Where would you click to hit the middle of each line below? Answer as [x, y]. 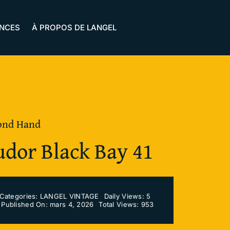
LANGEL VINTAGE [69, 196]
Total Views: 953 [126, 205]
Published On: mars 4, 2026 [47, 205]
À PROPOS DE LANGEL [74, 28]
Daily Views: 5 [127, 196]
